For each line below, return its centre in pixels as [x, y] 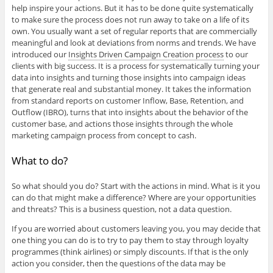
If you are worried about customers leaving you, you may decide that [136, 229]
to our [236, 54]
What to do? [39, 160]
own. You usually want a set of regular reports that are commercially [134, 31]
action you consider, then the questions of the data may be [118, 264]
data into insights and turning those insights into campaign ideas [128, 77]
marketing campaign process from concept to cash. [104, 135]
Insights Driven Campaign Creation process [146, 54]
